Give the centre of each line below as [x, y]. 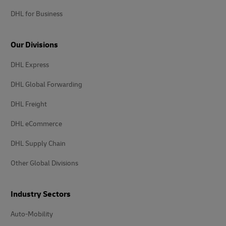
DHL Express [30, 65]
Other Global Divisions [44, 163]
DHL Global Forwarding [46, 84]
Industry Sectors [41, 194]
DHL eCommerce [36, 124]
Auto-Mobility [32, 214]
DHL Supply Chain [38, 144]
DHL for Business [37, 14]
